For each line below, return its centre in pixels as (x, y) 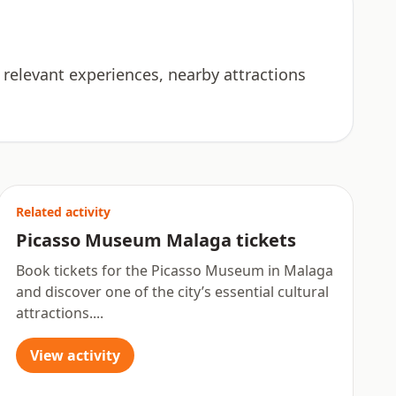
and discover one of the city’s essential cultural (173, 292)
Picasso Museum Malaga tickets (156, 240)
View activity (76, 355)
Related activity (64, 212)
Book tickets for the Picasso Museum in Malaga (175, 270)
